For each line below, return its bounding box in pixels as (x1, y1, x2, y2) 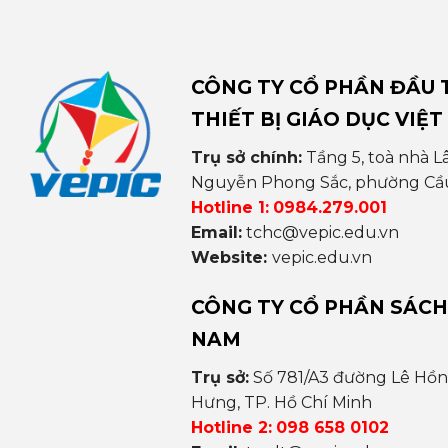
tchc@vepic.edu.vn (245, 223, 399, 243)
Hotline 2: (190, 418, 272, 438)
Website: (190, 248, 272, 268)
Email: (190, 223, 242, 243)
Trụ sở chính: (190, 148, 302, 168)
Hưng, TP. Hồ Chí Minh (190, 393, 372, 413)
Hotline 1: (190, 198, 269, 218)
